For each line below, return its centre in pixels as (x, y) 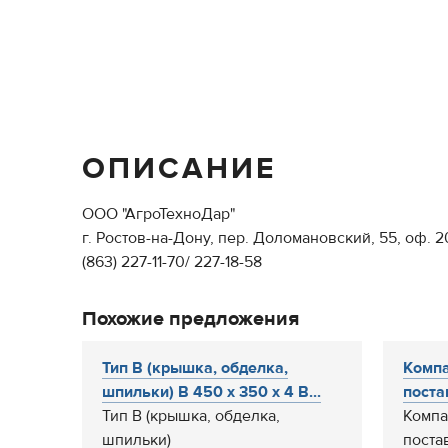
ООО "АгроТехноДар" (158, 214)
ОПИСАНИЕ (179, 168)
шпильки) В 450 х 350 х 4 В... (211, 392)
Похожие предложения (190, 318)
